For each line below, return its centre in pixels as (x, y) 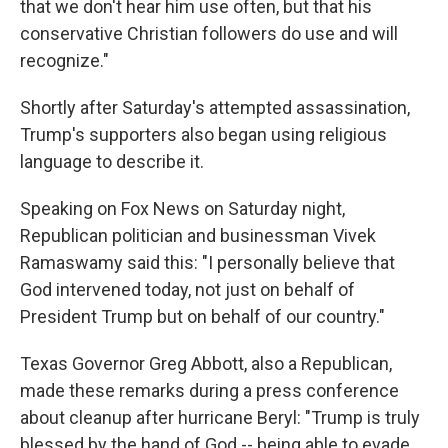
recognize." (64, 60)
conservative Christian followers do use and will (209, 33)
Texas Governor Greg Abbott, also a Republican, (206, 363)
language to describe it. (112, 161)
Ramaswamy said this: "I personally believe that (207, 262)
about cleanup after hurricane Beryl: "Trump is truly (220, 417)
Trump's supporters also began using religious (203, 134)
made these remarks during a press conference (209, 390)
